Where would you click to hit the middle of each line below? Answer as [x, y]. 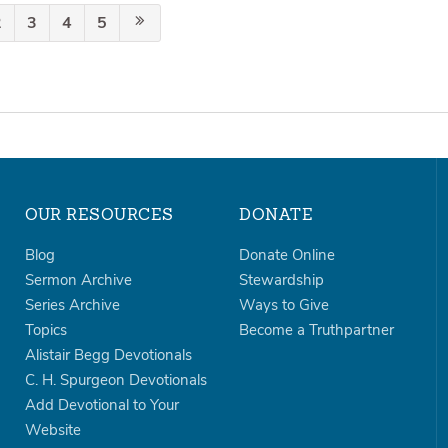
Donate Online [287, 255]
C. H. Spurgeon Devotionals [115, 380]
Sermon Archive [78, 280]
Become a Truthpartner [317, 330]
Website [52, 430]
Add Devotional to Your [101, 405]
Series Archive [72, 305]
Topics [45, 330]
